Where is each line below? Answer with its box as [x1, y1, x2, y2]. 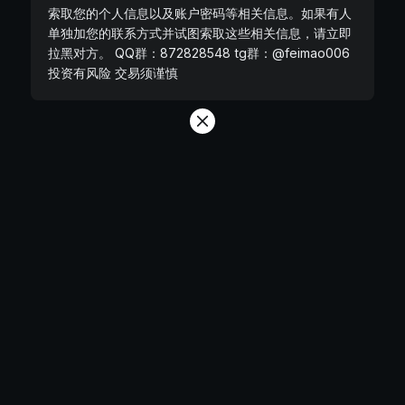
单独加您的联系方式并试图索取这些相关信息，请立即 [47, 24, 352, 41]
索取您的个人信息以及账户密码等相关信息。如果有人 [47, 5, 352, 21]
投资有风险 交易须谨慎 [47, 64, 178, 80]
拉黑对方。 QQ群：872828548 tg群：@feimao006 [47, 44, 350, 61]
